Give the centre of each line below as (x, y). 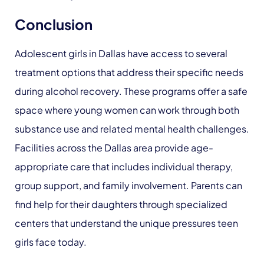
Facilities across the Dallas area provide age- (114, 148)
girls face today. (51, 242)
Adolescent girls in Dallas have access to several (121, 53)
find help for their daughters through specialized (121, 204)
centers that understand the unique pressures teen (126, 223)
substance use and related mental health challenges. (132, 129)
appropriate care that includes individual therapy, (124, 166)
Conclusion (54, 24)
